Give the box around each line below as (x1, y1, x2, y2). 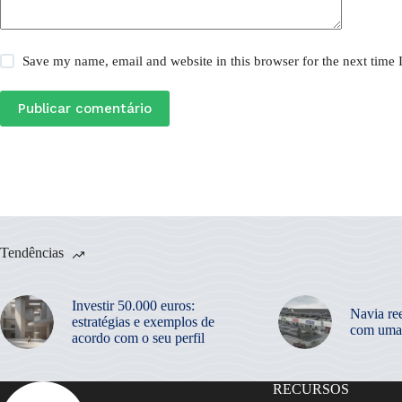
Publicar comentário (18, 100, 152, 117)
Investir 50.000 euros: (72, 297, 195, 313)
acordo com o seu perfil (72, 329, 205, 345)
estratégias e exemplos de (72, 313, 214, 329)
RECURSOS (272, 380, 349, 397)
